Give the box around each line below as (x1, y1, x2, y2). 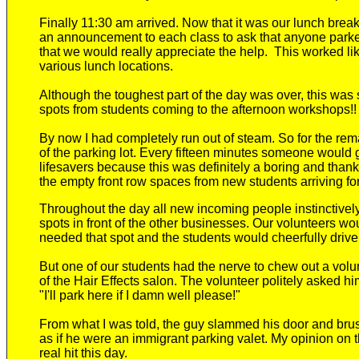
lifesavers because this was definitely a (39, 160, 260, 174)
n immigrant (122, 332, 188, 345)
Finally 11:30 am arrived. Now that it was (39, 16, 272, 30)
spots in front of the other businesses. (39, 216, 249, 230)
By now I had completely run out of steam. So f (39, 131, 301, 145)
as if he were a (39, 332, 122, 345)
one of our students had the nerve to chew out (62, 260, 322, 273)
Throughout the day (39, 202, 153, 216)
